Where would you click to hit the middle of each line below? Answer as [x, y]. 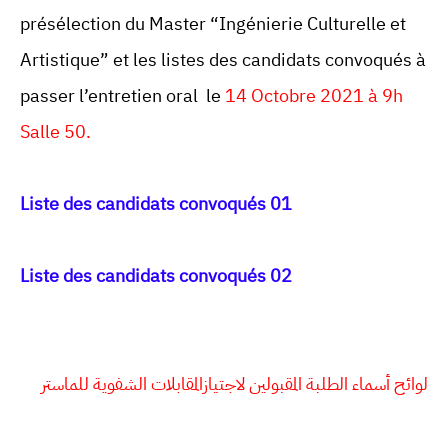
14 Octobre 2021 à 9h [312, 96]
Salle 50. [55, 132]
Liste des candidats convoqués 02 [156, 276]
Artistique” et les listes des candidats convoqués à [223, 60]
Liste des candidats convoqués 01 [156, 204]
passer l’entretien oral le [120, 96]
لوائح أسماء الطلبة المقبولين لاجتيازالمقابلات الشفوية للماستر [234, 384]
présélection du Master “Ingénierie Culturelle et [213, 24]
